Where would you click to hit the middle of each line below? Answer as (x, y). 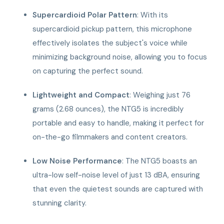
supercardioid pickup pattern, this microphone (112, 29)
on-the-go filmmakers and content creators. (110, 137)
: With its (153, 15)
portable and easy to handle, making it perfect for (118, 123)
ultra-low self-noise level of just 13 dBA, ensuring (116, 175)
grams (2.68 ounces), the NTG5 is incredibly (108, 109)
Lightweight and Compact (81, 95)
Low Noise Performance (77, 161)
